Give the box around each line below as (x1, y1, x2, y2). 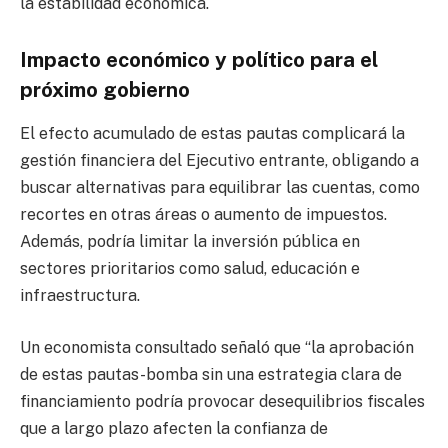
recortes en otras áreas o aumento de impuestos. (20, 205, 387, 225)
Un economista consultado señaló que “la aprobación (20, 337, 414, 357)
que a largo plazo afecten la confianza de (20, 418, 328, 438)
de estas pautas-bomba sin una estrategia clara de (20, 364, 402, 384)
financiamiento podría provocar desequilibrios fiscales (20, 391, 425, 411)
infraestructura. (20, 286, 140, 306)
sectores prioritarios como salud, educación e (20, 259, 360, 279)
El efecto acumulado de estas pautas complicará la (20, 124, 405, 144)
